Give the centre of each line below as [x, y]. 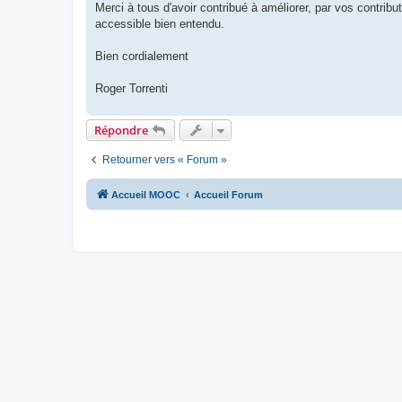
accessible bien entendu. [160, 23]
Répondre [121, 130]
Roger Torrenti [131, 88]
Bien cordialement [142, 56]
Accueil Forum [228, 194]
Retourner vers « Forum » [165, 159]
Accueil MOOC [146, 194]
